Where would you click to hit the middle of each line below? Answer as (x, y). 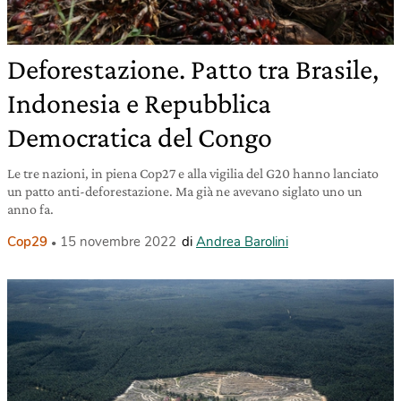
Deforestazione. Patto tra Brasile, (193, 69)
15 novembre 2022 (118, 242)
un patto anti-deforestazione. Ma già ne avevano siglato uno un (185, 192)
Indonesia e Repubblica (139, 103)
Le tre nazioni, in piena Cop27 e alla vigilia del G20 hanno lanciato (193, 174)
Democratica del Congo (140, 137)
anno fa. (30, 209)
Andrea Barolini (242, 242)
